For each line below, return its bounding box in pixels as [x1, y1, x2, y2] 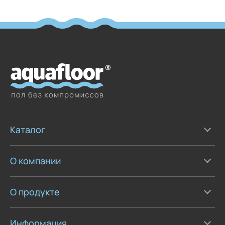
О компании [10, 154, 61, 167]
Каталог [10, 123, 45, 136]
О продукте [10, 185, 60, 198]
